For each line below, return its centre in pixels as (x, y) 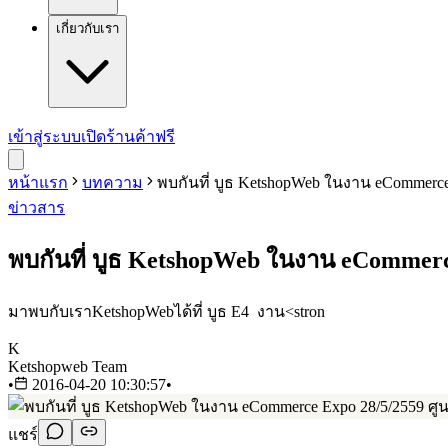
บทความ (112, 182)
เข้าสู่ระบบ (44, 136)
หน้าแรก (38, 182)
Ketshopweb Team (67, 366)
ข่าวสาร (36, 207)
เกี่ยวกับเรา (87, 28)
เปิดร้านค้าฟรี (128, 136)
